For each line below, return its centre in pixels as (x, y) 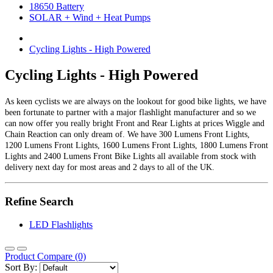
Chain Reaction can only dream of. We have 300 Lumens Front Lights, (127, 134)
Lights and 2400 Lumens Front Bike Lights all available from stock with (130, 156)
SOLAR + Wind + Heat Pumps (90, 17)
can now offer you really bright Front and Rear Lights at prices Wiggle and (135, 123)
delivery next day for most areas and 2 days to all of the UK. (110, 167)
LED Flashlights (61, 225)
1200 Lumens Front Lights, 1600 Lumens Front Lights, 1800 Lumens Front (136, 145)
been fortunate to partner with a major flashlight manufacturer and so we (130, 112)
